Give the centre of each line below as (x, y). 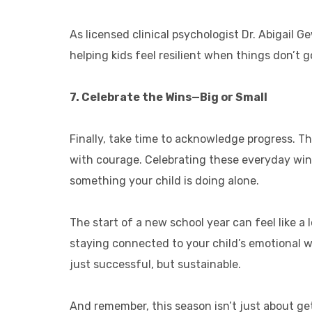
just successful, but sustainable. (155, 264)
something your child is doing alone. (164, 181)
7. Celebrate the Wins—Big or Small (169, 97)
